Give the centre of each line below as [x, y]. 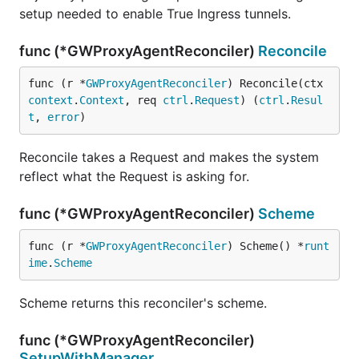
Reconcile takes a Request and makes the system [169, 157]
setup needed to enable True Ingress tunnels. [155, 14]
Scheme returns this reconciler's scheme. [143, 303]
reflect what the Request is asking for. [134, 176]
